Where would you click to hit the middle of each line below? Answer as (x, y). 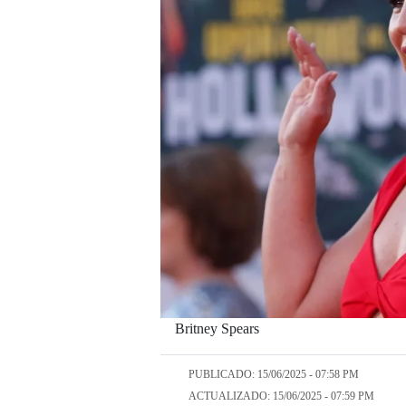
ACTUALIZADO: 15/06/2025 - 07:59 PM (281, 396)
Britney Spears (217, 328)
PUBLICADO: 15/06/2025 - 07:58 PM (274, 375)
